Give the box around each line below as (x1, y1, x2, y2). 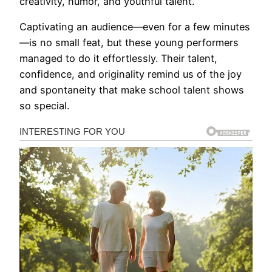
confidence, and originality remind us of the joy (19, 67, 242, 80)
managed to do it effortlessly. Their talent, (19, 52, 217, 64)
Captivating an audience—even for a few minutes (19, 20, 250, 33)
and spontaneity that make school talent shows (19, 83, 244, 96)
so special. (19, 99, 69, 112)
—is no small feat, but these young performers (19, 36, 239, 49)
